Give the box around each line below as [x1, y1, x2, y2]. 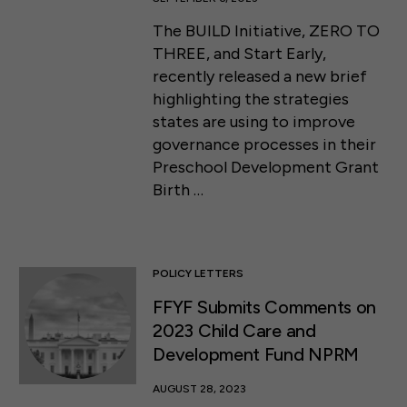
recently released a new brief [153, 65, 368, 86]
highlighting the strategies [153, 88, 350, 109]
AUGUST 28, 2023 [153, 382, 247, 395]
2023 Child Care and [153, 319, 316, 342]
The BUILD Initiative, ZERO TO [153, 20, 381, 41]
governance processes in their [153, 134, 377, 154]
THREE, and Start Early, [153, 43, 327, 64]
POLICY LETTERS [153, 267, 244, 281]
